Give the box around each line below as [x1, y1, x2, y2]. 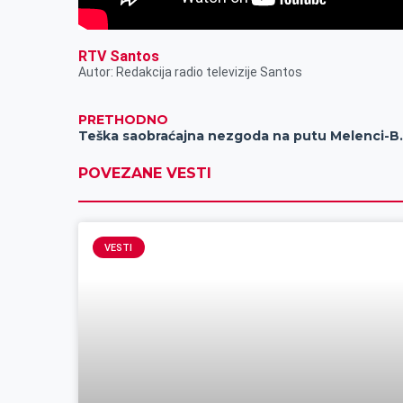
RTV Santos [78, 48, 160, 66]
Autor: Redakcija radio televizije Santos [78, 65, 303, 80]
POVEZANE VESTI [78, 165, 212, 183]
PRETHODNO [78, 112, 169, 129]
